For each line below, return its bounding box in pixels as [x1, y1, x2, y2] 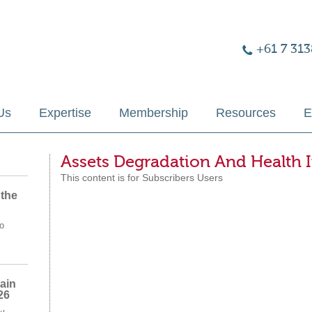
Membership [119, 106, 188, 120]
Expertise [39, 106, 91, 120]
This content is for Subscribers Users [61, 172, 223, 183]
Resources [216, 106, 276, 120]
